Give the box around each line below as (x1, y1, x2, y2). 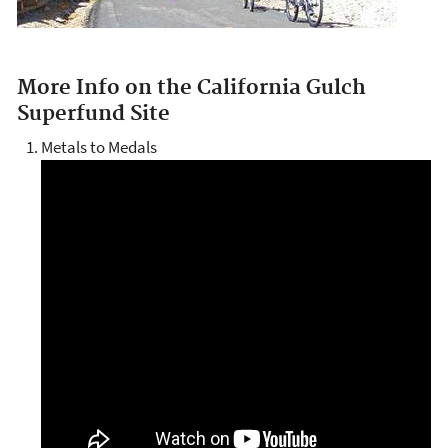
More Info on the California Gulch (17, 74, 366, 101)
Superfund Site (17, 100, 170, 127)
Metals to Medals (41, 136, 157, 159)
